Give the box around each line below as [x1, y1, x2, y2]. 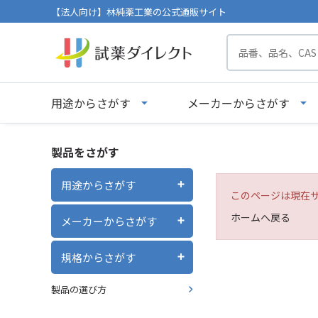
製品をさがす [51, 143, 119, 160]
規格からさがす [61, 249, 136, 265]
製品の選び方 [51, 283, 106, 296]
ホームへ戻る [231, 210, 290, 224]
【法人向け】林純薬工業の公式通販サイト [51, 4, 226, 18]
